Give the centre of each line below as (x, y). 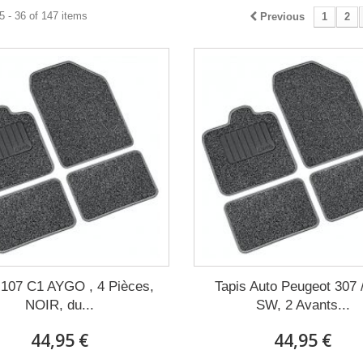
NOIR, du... (60, 305)
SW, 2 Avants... (303, 305)
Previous (282, 17)
